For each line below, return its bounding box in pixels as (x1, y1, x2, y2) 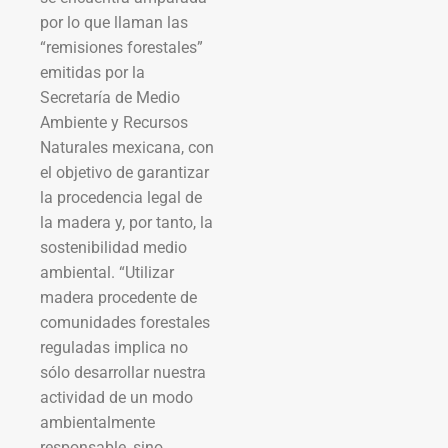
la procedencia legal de (40, 187, 202, 207)
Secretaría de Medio (40, 87, 180, 107)
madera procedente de (40, 287, 197, 307)
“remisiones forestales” (40, 37, 203, 57)
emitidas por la (40, 62, 145, 82)
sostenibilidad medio (40, 237, 187, 257)
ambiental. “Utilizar (40, 262, 174, 282)
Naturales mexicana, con (40, 137, 214, 157)
